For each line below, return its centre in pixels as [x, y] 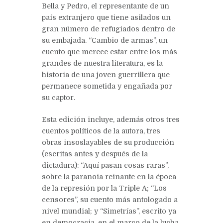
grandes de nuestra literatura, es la [102, 63]
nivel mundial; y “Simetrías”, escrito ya [109, 211]
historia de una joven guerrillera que [106, 74]
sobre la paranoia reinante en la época [109, 176]
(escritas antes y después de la [95, 154]
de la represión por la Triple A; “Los [104, 188]
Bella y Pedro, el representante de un [106, 6]
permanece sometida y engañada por [107, 86]
